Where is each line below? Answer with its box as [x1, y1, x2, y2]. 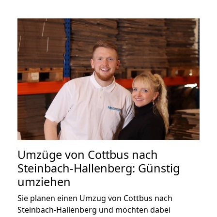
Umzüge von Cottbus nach [17, 146, 158, 162]
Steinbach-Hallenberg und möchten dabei [17, 204, 170, 215]
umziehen [17, 173, 71, 189]
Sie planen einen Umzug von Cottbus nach [17, 192, 172, 203]
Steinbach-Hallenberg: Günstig [17, 160, 180, 176]
